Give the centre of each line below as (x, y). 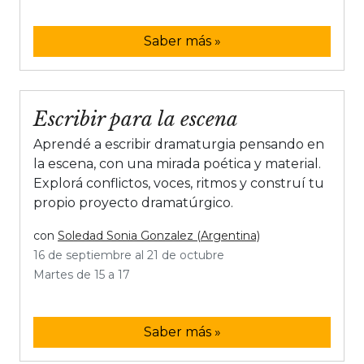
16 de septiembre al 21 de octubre (129, 255)
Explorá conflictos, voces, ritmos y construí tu (179, 183)
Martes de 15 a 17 (82, 275)
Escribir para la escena (136, 119)
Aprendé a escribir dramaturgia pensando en (179, 144)
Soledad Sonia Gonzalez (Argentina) (159, 236)
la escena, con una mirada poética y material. (177, 164)
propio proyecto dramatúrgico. (133, 203)
